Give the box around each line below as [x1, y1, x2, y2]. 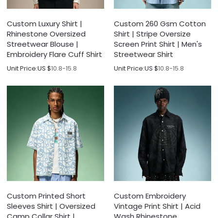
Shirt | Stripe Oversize [114, 29, 191, 39]
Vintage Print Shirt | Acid [114, 201, 200, 212]
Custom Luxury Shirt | [7, 18, 83, 29]
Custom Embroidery [114, 191, 186, 201]
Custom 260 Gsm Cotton [114, 18, 206, 29]
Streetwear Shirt [114, 49, 173, 60]
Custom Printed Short [7, 191, 86, 201]
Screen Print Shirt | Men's [114, 39, 202, 50]
